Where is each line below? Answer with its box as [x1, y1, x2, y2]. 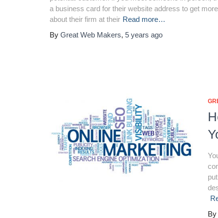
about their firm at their [50, 15, 120, 23]
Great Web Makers [60, 31, 121, 39]
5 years [125, 31, 149, 39]
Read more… [123, 15, 165, 23]
